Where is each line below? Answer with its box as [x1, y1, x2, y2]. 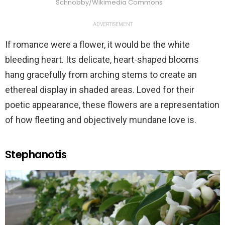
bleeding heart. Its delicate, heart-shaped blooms [5, 54, 199, 65]
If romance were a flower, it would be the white [5, 39, 190, 50]
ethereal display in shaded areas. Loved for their [5, 84, 194, 95]
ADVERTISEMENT [92, 21, 133, 27]
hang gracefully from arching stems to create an [5, 69, 197, 80]
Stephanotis [5, 147, 67, 162]
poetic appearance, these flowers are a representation [5, 99, 219, 110]
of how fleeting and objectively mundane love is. [5, 114, 196, 125]
